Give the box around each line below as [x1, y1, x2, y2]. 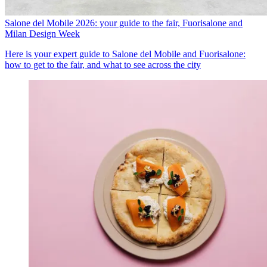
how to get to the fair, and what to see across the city [5, 59, 201, 70]
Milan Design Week [5, 28, 80, 39]
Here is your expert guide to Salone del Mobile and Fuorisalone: [5, 48, 246, 59]
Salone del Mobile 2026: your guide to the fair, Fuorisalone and [5, 17, 243, 28]
